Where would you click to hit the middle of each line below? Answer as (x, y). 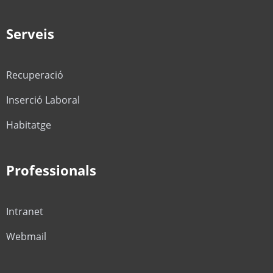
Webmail (26, 237)
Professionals (51, 170)
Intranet (25, 212)
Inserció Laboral (43, 100)
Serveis (30, 34)
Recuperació (35, 75)
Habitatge (29, 125)
